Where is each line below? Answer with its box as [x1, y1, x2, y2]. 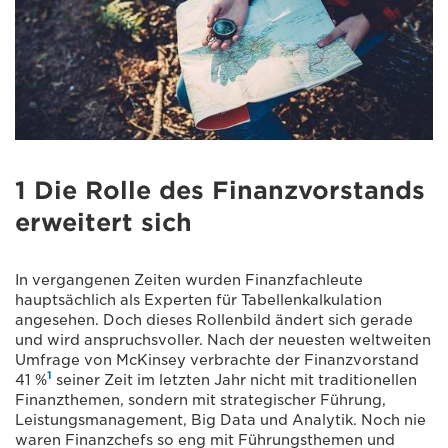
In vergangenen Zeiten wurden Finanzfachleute [15, 271, 363, 288]
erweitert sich [15, 207, 192, 237]
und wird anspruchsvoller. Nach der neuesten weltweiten [15, 331, 431, 348]
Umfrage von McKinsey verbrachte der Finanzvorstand [15, 351, 419, 368]
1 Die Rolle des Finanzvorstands [15, 175, 425, 205]
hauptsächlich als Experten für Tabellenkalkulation [15, 291, 382, 308]
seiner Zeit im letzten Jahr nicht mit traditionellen [52, 371, 417, 388]
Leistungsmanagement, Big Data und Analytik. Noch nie [15, 411, 426, 428]
